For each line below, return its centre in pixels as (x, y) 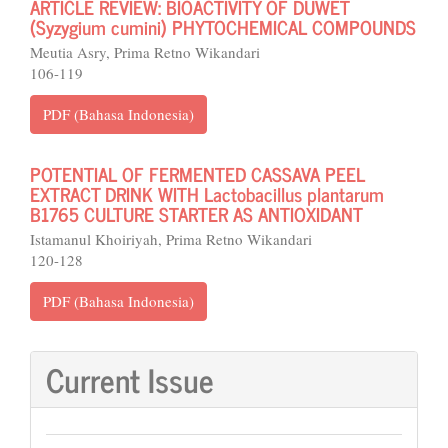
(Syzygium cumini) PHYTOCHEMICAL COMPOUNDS (223, 26)
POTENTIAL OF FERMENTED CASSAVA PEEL (197, 173)
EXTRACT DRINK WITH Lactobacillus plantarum (207, 193)
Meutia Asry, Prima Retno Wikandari (145, 52)
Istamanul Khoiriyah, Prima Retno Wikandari (171, 239)
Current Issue (130, 379)
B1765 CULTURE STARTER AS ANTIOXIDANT (196, 213)
